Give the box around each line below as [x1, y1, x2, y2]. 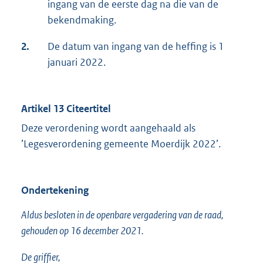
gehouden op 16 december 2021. [21, 224, 144, 238]
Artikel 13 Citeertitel [21, 102, 111, 116]
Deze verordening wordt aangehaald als [21, 122, 195, 135]
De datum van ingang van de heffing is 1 [48, 40, 224, 53]
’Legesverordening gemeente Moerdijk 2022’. [21, 137, 221, 151]
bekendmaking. [48, 14, 116, 27]
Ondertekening [21, 184, 89, 197]
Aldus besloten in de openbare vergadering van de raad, [21, 208, 224, 222]
